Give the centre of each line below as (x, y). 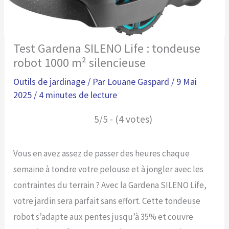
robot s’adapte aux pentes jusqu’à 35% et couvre (104, 216)
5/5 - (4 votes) (123, 119)
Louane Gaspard (140, 81)
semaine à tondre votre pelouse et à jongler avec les (109, 169)
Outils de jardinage (50, 81)
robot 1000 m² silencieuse (80, 62)
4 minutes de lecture (78, 95)
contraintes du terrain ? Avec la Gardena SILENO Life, (110, 185)
